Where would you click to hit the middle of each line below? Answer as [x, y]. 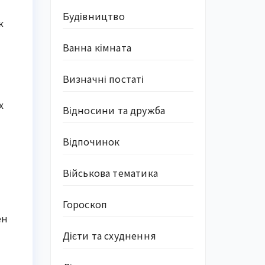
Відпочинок [91, 141]
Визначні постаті [103, 79]
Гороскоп [85, 204]
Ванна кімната [97, 47]
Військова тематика [110, 173]
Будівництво [93, 16]
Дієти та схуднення [109, 235]
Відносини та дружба [114, 110]
